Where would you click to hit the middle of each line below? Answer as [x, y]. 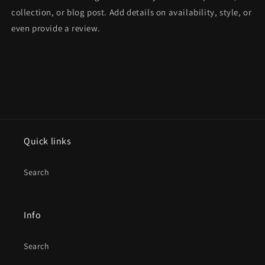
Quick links [48, 141]
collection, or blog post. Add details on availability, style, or [132, 12]
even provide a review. [56, 28]
